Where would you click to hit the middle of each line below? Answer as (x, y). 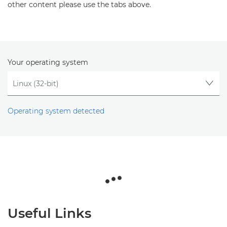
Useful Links (49, 214)
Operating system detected (56, 111)
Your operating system (48, 62)
